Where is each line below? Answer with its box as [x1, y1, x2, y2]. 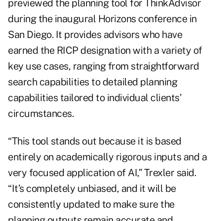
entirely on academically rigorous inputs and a [8, 151, 207, 163]
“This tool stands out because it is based [8, 135, 182, 147]
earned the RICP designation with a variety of [8, 44, 202, 57]
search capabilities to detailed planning [8, 76, 177, 88]
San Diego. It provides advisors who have [8, 29, 182, 41]
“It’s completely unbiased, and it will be [8, 183, 176, 195]
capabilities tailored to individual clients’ [8, 92, 181, 104]
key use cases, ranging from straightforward [8, 60, 199, 73]
